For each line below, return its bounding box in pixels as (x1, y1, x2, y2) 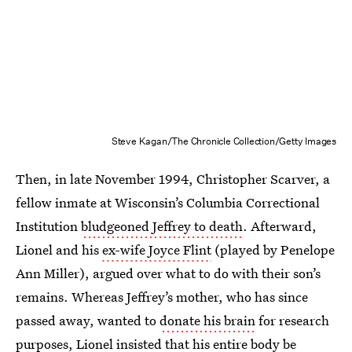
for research (255, 310, 329, 329)
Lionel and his (16, 240, 102, 258)
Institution (16, 216, 81, 235)
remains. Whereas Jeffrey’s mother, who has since (16, 287, 308, 306)
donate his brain (159, 310, 255, 329)
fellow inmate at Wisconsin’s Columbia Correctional (16, 192, 320, 211)
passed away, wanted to (16, 310, 159, 329)
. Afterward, (243, 216, 317, 235)
